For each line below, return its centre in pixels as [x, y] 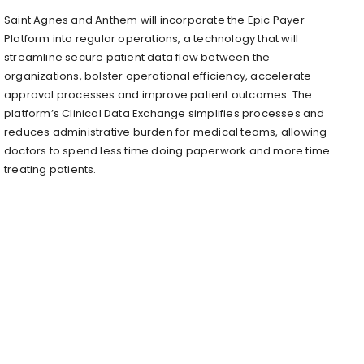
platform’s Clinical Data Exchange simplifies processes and [165, 113]
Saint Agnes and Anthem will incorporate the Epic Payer [154, 19]
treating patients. [50, 169]
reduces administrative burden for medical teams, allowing [166, 132]
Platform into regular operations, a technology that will [152, 38]
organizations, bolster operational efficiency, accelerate [158, 76]
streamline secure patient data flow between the [137, 57]
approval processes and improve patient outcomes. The [158, 94]
